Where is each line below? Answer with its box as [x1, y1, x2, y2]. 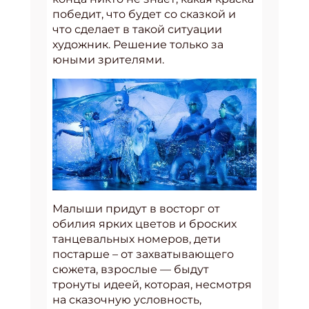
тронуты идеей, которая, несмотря [52, 277, 252, 291]
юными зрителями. [52, 53, 164, 66]
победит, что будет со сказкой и [52, 8, 236, 21]
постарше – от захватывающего [52, 247, 234, 261]
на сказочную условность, [52, 292, 201, 306]
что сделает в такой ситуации [52, 23, 222, 36]
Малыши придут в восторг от [52, 201, 220, 215]
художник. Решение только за [52, 38, 223, 51]
